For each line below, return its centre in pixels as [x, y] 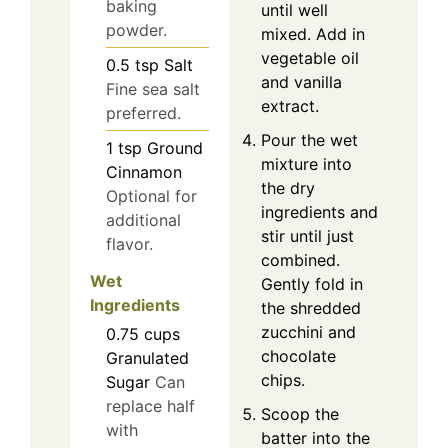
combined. [300, 260]
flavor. [129, 244]
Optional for [151, 196]
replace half [150, 406]
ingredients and [319, 212]
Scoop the [300, 414]
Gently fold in [312, 284]
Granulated [147, 358]
